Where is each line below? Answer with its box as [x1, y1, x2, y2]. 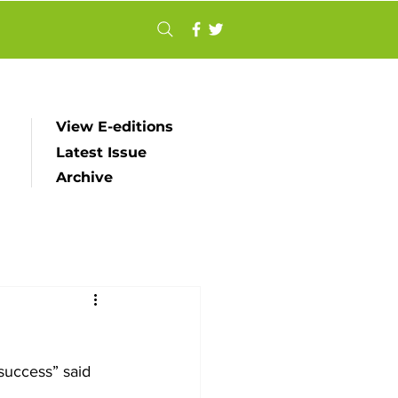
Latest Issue [56, 144, 147, 161]
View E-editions [56, 118, 173, 135]
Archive [56, 169, 113, 186]
